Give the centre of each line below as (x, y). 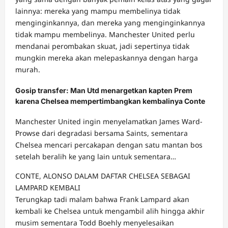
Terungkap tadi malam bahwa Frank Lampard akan (102, 199)
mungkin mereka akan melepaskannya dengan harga (107, 58)
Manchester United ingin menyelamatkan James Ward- (109, 122)
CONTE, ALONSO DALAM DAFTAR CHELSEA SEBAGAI (103, 176)
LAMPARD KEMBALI (48, 188)
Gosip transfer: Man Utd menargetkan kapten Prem (104, 90)
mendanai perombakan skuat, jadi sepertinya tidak (102, 46)
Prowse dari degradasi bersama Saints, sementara (102, 133)
